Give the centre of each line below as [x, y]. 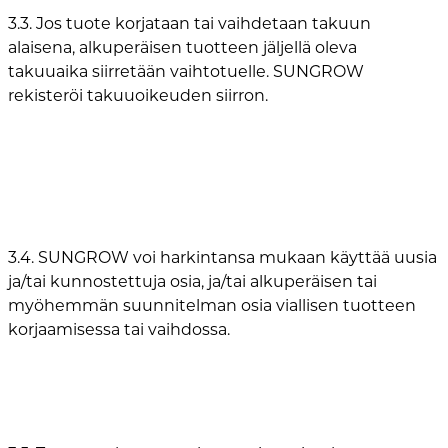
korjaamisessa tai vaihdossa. [119, 329]
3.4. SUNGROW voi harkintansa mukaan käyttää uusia [222, 257]
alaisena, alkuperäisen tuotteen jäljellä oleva [182, 47]
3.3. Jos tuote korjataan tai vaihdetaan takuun [189, 23]
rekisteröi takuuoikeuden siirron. [138, 95]
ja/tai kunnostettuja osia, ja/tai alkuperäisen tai [192, 281]
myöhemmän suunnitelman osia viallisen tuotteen [212, 305]
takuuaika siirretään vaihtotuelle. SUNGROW [186, 71]
